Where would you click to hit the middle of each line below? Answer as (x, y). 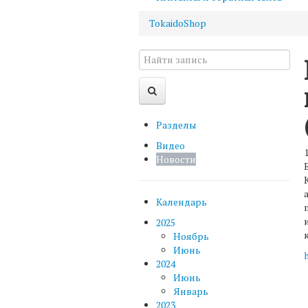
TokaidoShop (178, 23)
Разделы (176, 124)
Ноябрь (191, 236)
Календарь (181, 201)
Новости (176, 159)
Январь (191, 291)
